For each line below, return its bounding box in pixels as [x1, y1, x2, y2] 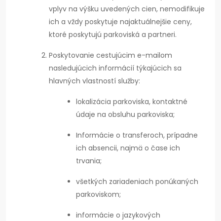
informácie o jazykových [76, 210, 160, 220]
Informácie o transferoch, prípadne [76, 130, 198, 140]
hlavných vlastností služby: [49, 75, 140, 86]
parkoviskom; [76, 189, 121, 199]
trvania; [76, 155, 102, 166]
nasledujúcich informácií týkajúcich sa [49, 63, 182, 73]
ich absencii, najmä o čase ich [76, 143, 180, 153]
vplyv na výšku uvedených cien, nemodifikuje [49, 3, 205, 14]
